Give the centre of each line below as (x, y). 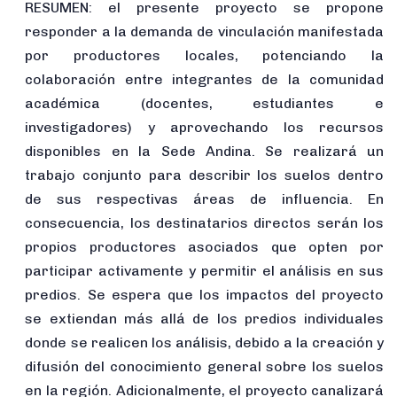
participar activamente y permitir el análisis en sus (204, 270)
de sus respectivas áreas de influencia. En (204, 198)
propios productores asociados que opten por (204, 246)
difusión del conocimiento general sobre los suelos (204, 366)
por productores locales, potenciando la (204, 55)
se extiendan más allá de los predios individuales (204, 318)
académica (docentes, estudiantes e (204, 103)
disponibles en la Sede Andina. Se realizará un (204, 151)
